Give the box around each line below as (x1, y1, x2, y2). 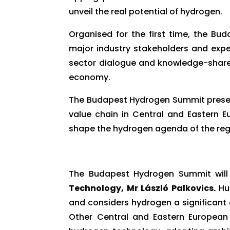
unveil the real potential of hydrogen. (69, 5, 223, 17)
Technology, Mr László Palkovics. (69, 182, 216, 194)
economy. (69, 71, 111, 83)
